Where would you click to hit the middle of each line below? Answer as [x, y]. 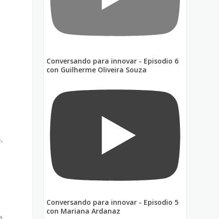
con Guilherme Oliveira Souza [97, 69]
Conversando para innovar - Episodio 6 [113, 61]
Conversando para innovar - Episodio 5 [113, 202]
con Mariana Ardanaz [84, 211]
